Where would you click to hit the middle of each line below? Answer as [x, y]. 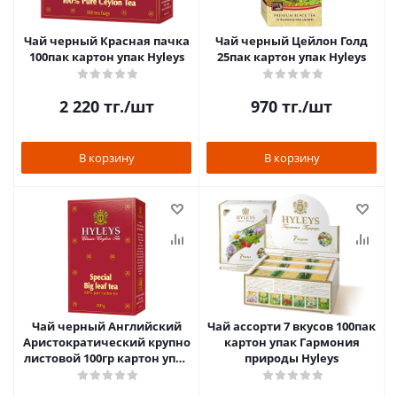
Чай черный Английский [106, 326]
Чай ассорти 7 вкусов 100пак [292, 326]
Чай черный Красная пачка [106, 41]
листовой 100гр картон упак [106, 358]
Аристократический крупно [106, 342]
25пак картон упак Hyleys [292, 57]
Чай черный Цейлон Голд [292, 41]
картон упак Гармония [292, 342]
